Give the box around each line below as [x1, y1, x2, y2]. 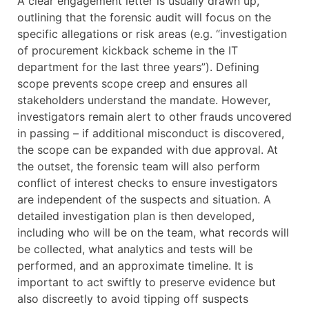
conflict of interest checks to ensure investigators [17, 176, 277, 190]
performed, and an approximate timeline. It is [17, 259, 253, 273]
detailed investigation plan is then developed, [17, 209, 255, 223]
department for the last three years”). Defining [17, 60, 259, 74]
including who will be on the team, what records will [17, 226, 289, 240]
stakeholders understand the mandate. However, [17, 93, 270, 108]
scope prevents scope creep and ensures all [17, 77, 248, 91]
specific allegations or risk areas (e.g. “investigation [17, 27, 287, 41]
